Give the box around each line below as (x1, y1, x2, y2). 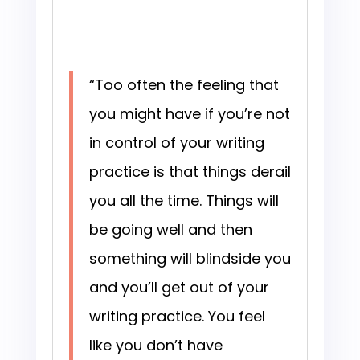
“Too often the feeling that (88, 75, 279, 96)
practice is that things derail (88, 162, 291, 182)
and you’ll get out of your (88, 277, 269, 298)
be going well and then (88, 219, 252, 240)
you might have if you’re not (88, 104, 290, 125)
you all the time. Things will (88, 190, 279, 211)
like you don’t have (88, 335, 223, 356)
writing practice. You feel (88, 306, 265, 327)
